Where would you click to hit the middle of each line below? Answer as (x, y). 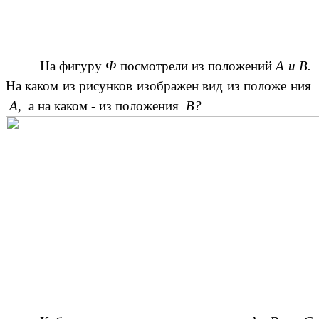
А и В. (293, 66)
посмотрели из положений (198, 66)
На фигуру (73, 66)
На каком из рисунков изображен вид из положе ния (158, 86)
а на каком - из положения (107, 106)
